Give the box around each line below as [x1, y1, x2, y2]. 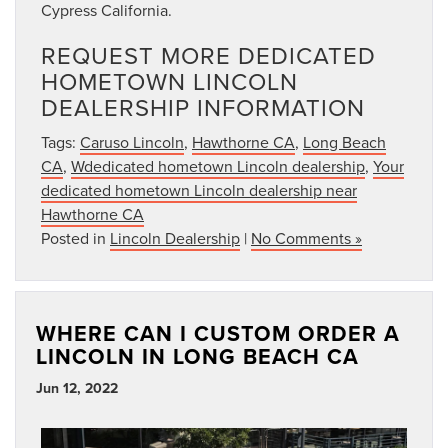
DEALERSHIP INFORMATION [41, 90, 365, 125]
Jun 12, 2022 [36, 378, 118, 399]
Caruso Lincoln [80, 131, 184, 154]
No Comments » [251, 227, 362, 250]
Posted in [41, 227, 110, 250]
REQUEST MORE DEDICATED [41, 38, 376, 73]
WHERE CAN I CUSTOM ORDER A [36, 318, 400, 350]
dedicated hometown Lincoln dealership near [41, 179, 357, 202]
